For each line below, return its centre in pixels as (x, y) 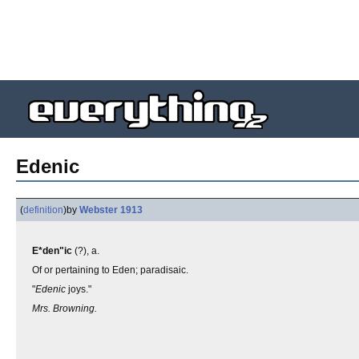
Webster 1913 (111, 210)
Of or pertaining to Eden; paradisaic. (110, 270)
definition (43, 210)
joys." (79, 289)
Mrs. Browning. (65, 309)
